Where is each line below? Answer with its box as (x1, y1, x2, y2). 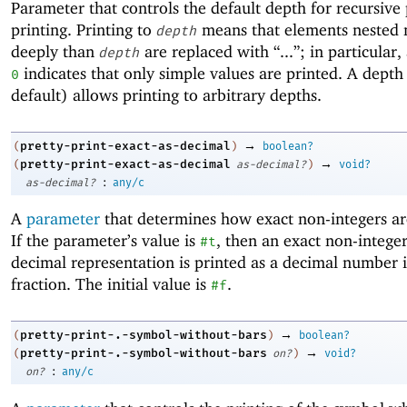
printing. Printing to (11, 19, 156, 39)
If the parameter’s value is (11, 231, 200, 251)
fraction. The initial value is (11, 274, 211, 294)
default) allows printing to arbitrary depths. (11, 84, 322, 104)
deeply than (11, 41, 99, 61)
